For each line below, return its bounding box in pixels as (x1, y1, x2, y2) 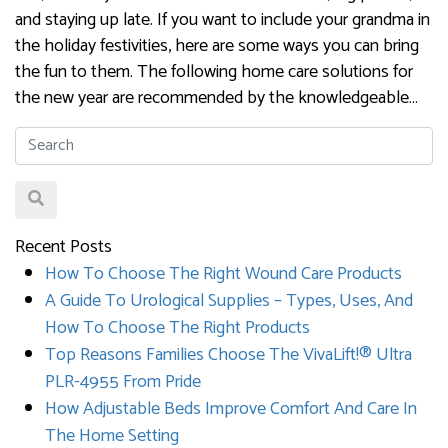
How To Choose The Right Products (45, 312, 310, 343)
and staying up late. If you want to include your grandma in (15, 4, 430, 35)
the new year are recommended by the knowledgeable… (15, 82, 418, 113)
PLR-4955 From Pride (45, 366, 201, 397)
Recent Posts (15, 231, 112, 262)
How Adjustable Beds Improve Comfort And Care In (45, 393, 417, 424)
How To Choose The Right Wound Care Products (45, 258, 402, 289)
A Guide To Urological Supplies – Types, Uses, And (45, 285, 413, 316)
